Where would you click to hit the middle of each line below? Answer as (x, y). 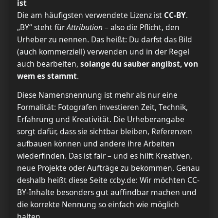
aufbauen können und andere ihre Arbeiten (96, 144)
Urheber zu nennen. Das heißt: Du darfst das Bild (105, 39)
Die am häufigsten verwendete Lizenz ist (91, 15)
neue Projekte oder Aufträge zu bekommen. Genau (109, 168)
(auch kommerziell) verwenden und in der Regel (103, 52)
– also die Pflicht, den (141, 27)
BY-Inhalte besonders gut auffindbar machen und (107, 192)
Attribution (85, 27)
